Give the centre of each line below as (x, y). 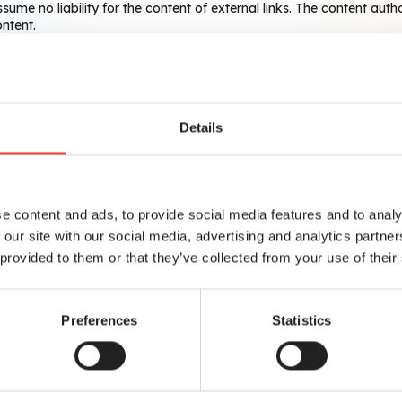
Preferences (100, 320)
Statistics (301, 320)
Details (201, 127)
